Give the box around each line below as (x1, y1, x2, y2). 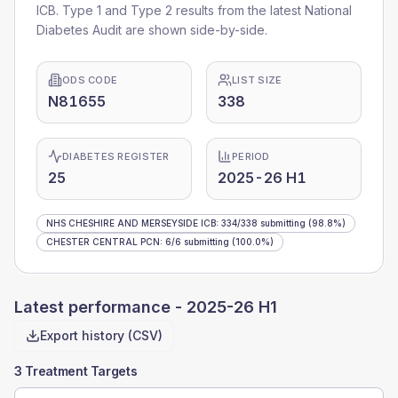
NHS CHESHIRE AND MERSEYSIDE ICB (46, 218, 216, 228)
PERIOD (232, 150, 270, 163)
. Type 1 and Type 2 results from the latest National (56, 3, 352, 18)
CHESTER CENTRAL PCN (46, 236, 160, 247)
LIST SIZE (232, 74, 283, 86)
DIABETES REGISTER (62, 150, 170, 163)
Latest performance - (14, 298, 187, 316)
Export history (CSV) (40, 328, 163, 343)
